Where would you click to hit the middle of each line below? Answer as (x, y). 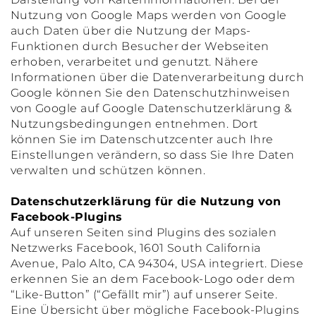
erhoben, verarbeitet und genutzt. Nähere (135, 62)
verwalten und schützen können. (108, 170)
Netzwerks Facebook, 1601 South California (136, 248)
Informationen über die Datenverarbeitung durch (158, 77)
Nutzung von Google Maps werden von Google (149, 15)
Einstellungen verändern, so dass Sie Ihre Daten (153, 155)
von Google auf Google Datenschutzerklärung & (151, 108)
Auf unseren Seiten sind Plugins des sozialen (144, 232)
